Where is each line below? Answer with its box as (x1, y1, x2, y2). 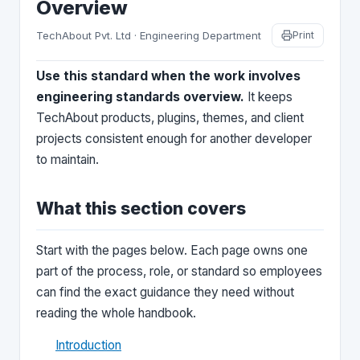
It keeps (244, 89, 292, 104)
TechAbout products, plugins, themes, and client (36, 110, 304, 125)
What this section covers (36, 198, 246, 219)
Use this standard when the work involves (36, 68, 301, 84)
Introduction (55, 337, 121, 353)
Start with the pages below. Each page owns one (36, 243, 308, 258)
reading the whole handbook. (36, 305, 196, 321)
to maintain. (36, 152, 99, 167)
